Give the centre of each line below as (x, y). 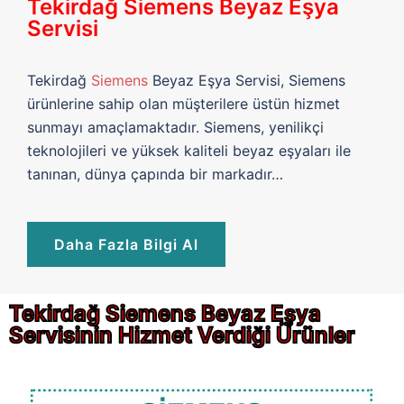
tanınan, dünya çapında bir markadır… (155, 174)
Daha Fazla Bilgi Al (126, 245)
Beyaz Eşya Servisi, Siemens (247, 81)
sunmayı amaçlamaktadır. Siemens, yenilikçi (175, 128)
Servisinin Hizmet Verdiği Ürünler (182, 335)
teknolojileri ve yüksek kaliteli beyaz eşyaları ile (189, 151)
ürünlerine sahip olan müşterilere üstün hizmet (184, 104)
